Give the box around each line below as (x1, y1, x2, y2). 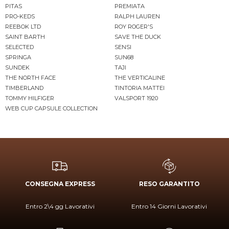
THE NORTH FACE (5, 74, 56, 81)
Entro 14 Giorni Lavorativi (131, 202, 207, 210)
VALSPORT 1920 (114, 94, 158, 102)
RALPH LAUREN (114, 12, 160, 20)
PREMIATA (114, 2, 145, 10)
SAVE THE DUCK (114, 33, 161, 40)
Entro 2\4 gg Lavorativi (25, 202, 95, 210)
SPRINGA (5, 53, 31, 61)
